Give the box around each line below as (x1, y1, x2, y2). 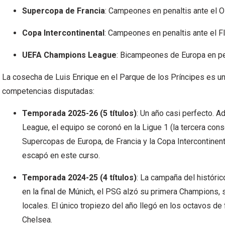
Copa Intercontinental (22, 28, 104, 38)
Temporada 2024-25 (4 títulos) (22, 172, 137, 182)
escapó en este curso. (22, 150, 100, 160)
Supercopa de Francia (22, 6, 105, 16)
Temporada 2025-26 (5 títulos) (22, 108, 137, 118)
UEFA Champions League (22, 50, 117, 60)
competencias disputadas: (2, 86, 94, 96)
